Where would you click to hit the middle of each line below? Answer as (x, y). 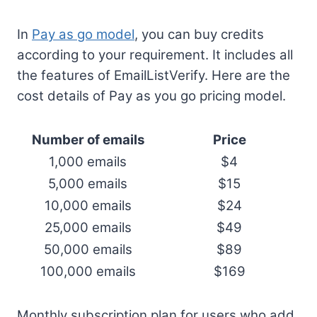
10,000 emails (88, 205)
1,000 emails (88, 161)
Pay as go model (83, 34)
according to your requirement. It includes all (155, 54)
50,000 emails (88, 249)
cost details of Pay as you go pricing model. (151, 96)
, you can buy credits (199, 34)
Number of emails (88, 139)
